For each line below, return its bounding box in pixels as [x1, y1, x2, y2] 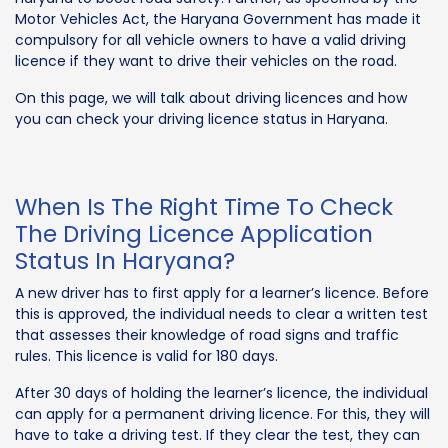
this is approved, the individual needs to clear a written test [15, 303, 428, 324]
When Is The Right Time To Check [15, 190, 393, 223]
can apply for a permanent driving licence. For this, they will [15, 403, 430, 424]
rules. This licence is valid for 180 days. [15, 345, 278, 366]
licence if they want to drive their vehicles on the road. [15, 50, 397, 71]
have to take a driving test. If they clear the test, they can [15, 424, 420, 445]
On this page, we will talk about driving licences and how [15, 87, 407, 108]
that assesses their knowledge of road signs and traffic [15, 324, 399, 345]
